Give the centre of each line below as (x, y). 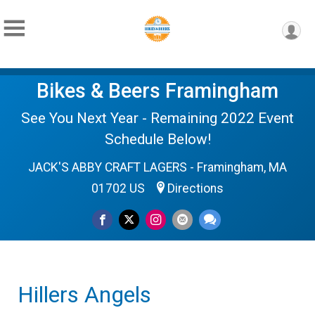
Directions (195, 188)
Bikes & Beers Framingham (157, 91)
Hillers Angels (84, 295)
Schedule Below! (157, 139)
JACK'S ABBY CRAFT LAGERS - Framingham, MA (157, 167)
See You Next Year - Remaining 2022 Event (157, 118)
